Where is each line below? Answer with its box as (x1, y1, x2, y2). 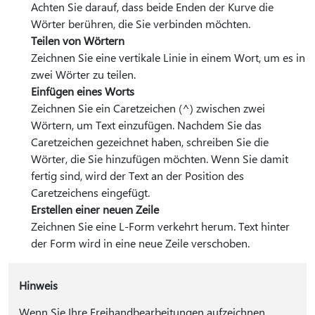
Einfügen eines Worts (31, 84, 134, 99)
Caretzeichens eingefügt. (31, 185, 153, 200)
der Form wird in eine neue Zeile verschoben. (31, 236, 252, 251)
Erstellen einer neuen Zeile (31, 202, 159, 217)
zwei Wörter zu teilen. (31, 67, 139, 82)
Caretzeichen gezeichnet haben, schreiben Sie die (31, 134, 269, 150)
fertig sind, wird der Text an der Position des (31, 168, 244, 184)
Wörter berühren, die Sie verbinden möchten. (31, 16, 253, 32)
